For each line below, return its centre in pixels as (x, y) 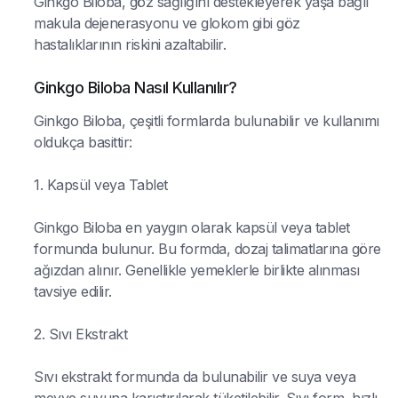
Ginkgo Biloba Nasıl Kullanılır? (135, 87)
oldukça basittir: (83, 142)
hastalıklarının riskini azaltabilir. (130, 44)
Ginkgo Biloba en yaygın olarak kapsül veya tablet (192, 227)
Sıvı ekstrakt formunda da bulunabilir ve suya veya (195, 376)
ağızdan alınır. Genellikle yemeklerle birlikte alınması (197, 270)
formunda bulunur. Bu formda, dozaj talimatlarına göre (207, 248)
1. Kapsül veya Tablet (101, 184)
